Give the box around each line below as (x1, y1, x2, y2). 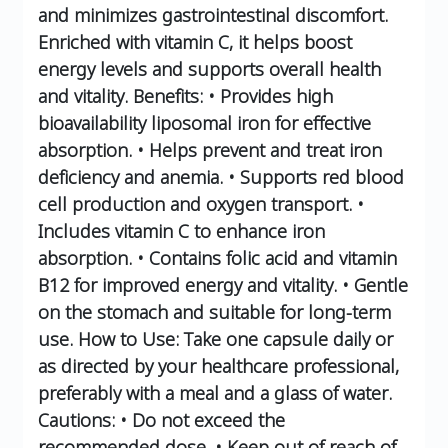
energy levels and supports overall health (38, 56, 381, 81)
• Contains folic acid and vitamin (132, 245, 397, 270)
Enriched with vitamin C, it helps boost (38, 29, 352, 54)
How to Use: (73, 326, 179, 351)
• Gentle (337, 272, 408, 297)
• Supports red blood (223, 164, 404, 189)
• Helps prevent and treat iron (132, 137, 382, 162)
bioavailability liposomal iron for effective (38, 110, 371, 135)
